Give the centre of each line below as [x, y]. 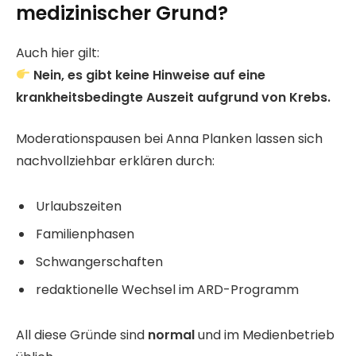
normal [171, 335]
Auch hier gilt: [58, 52]
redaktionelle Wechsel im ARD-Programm [167, 290]
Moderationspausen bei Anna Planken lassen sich [169, 139]
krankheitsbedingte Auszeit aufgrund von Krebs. [173, 97]
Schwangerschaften [99, 262]
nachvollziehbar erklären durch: [115, 161]
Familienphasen [85, 234]
